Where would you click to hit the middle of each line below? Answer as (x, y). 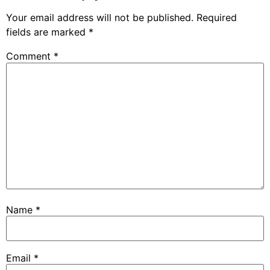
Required (217, 18)
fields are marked (47, 32)
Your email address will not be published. (100, 18)
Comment (30, 56)
